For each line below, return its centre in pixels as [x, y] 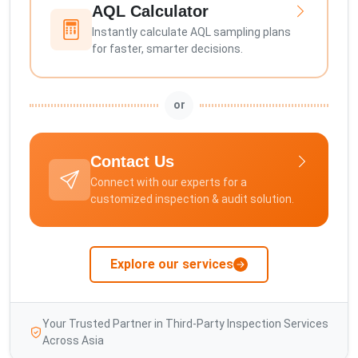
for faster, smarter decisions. [167, 48]
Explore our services [172, 264]
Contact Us [132, 161]
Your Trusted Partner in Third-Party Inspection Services [185, 323]
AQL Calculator [150, 11]
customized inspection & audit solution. [192, 199]
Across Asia [73, 340]
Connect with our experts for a [169, 182]
